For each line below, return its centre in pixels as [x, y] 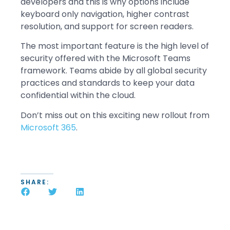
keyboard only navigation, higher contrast [105, 14]
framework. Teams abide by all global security [114, 71]
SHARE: [35, 182]
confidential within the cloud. [78, 95]
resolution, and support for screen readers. [107, 26]
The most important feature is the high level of [115, 46]
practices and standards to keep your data [108, 83]
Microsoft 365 [48, 127]
